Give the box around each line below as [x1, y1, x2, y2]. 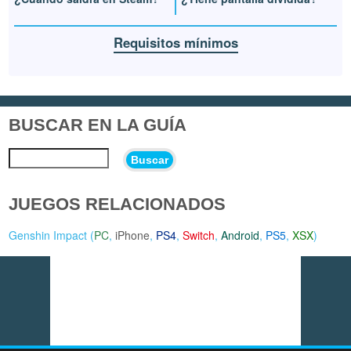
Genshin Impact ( [9, 226, 95, 243]
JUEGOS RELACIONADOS [9, 194, 226, 214]
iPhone [115, 226, 150, 243]
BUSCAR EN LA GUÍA [9, 114, 187, 135]
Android [221, 226, 260, 243]
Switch [183, 226, 215, 243]
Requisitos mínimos [113, 32, 238, 52]
